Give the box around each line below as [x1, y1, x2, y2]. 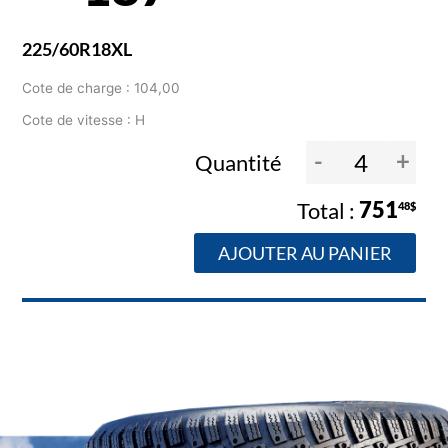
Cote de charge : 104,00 [22, 80, 181, 97]
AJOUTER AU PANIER [217, 241, 392, 264]
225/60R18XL [22, 38, 133, 61]
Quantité [194, 148, 286, 176]
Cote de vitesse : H [22, 112, 146, 129]
